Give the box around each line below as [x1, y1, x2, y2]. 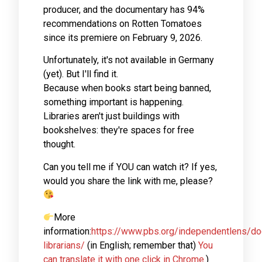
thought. [43, 139, 75, 150]
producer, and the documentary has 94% [43, 4, 205, 15]
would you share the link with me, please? [43, 175, 213, 187]
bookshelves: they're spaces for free [43, 125, 194, 136]
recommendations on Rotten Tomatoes [43, 18, 202, 29]
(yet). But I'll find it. [43, 68, 118, 80]
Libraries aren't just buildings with [43, 111, 180, 122]
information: [43, 225, 91, 237]
